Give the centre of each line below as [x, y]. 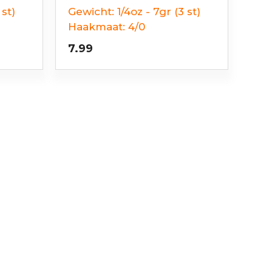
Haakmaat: [97, 26]
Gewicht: [91, 11]
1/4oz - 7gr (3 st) [159, 11]
